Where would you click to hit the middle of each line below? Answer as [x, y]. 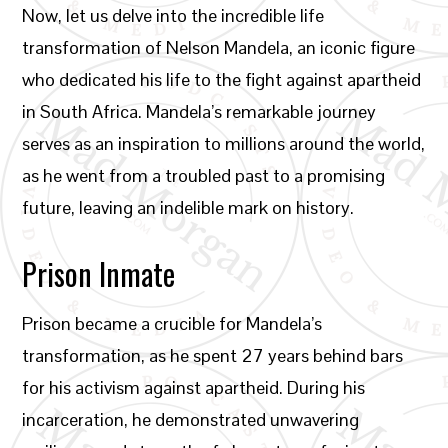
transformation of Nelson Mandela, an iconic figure [219, 47]
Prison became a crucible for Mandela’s [172, 323]
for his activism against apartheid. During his [194, 387]
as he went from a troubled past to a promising [204, 175]
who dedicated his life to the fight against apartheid [222, 79]
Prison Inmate [99, 273]
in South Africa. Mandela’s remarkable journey [199, 111]
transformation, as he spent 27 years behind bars [213, 355]
